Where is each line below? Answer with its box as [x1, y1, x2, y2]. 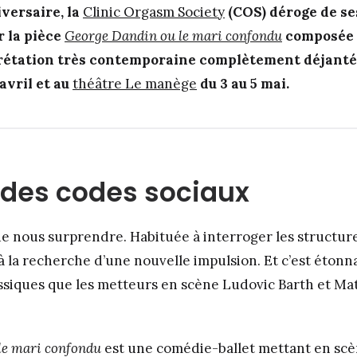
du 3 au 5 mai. [197, 75, 289, 92]
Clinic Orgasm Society [83, 3, 225, 21]
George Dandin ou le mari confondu [65, 27, 282, 45]
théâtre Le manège [73, 75, 197, 92]
